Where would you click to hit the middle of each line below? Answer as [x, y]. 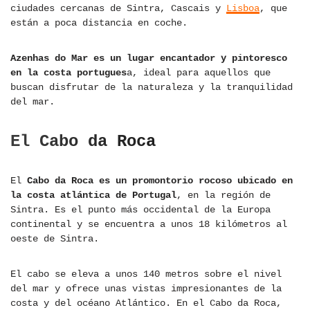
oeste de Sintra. [55, 239]
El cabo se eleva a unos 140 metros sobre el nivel [146, 274]
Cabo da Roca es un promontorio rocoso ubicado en [160, 181]
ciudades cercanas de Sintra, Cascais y [118, 9]
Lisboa [243, 9]
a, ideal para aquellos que [199, 73]
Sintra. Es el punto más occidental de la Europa [140, 210]
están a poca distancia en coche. [99, 23]
